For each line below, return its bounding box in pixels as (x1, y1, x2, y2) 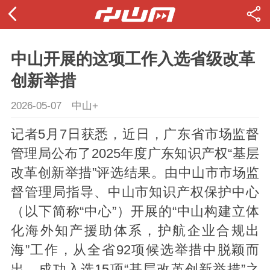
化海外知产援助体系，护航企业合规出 (10, 224, 260, 239)
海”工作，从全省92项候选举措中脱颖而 (10, 243, 260, 258)
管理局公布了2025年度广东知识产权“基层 (10, 146, 260, 162)
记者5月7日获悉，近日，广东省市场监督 (10, 127, 260, 142)
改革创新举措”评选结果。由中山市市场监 (10, 166, 260, 181)
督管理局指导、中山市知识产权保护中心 (10, 185, 260, 200)
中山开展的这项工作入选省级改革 (10, 49, 255, 69)
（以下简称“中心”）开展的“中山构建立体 (10, 204, 260, 219)
